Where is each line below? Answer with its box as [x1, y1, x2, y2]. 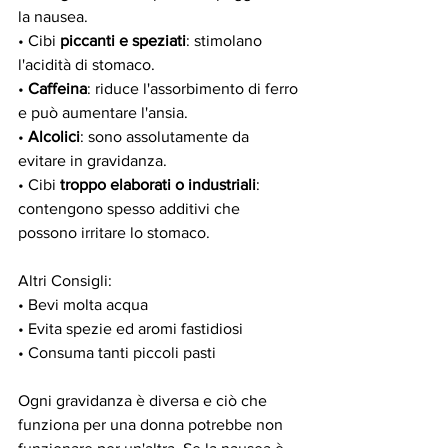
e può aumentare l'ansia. [18, 104, 188, 122]
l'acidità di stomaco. [18, 56, 155, 74]
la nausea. [18, 8, 88, 26]
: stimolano [186, 32, 266, 50]
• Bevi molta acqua [18, 296, 148, 314]
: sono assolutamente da [80, 128, 253, 146]
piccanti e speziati [60, 32, 186, 50]
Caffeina [28, 80, 87, 98]
